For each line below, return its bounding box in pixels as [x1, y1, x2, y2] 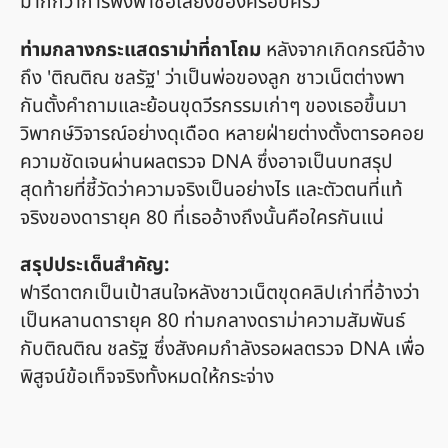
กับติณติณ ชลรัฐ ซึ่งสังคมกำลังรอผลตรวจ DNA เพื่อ [20, 334, 425, 364]
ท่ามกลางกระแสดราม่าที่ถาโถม [20, 35, 261, 65]
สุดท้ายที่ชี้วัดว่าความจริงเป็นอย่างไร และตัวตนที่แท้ [20, 175, 403, 205]
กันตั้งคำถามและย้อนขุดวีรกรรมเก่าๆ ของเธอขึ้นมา [20, 91, 407, 121]
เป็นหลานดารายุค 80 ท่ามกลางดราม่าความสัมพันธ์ [20, 306, 405, 336]
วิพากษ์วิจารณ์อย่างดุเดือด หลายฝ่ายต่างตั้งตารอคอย [20, 119, 424, 149]
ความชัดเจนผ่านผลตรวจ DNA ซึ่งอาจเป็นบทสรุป [20, 147, 393, 177]
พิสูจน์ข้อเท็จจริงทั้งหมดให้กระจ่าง [20, 362, 274, 392]
